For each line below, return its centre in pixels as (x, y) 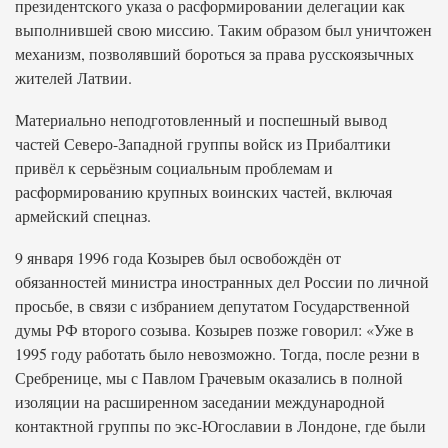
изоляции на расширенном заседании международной (200, 401)
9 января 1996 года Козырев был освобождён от (178, 257)
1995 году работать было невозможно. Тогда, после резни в (217, 353)
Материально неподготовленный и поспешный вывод (201, 119)
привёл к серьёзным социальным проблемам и (174, 167)
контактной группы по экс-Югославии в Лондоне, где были (220, 425)
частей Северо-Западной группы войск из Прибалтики (203, 143)
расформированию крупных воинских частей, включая (203, 191)
